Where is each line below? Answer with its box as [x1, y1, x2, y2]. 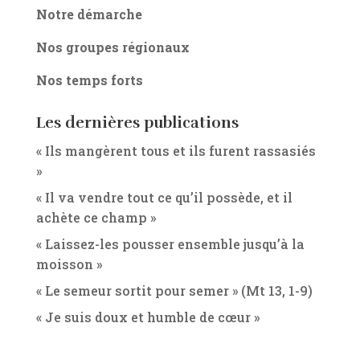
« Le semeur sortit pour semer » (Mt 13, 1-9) [35, 282, 313, 300]
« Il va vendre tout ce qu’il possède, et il [35, 189, 292, 207]
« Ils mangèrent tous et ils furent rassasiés [35, 142, 316, 160]
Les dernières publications [35, 113, 239, 133]
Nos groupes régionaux [35, 39, 190, 56]
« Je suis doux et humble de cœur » [35, 309, 260, 326]
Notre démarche [35, 6, 142, 23]
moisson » [35, 256, 102, 273]
